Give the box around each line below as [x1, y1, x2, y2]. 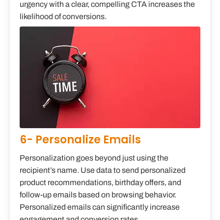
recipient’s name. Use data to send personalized [20, 166, 186, 175]
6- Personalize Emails [20, 132, 141, 148]
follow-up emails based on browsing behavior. [20, 191, 176, 199]
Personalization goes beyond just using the [20, 154, 168, 163]
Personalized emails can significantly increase [20, 203, 180, 212]
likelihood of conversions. [20, 12, 107, 21]
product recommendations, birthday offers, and [20, 178, 181, 187]
